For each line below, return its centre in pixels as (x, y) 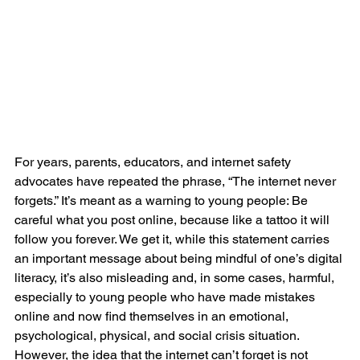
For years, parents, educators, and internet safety (154, 162)
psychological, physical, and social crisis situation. (157, 335)
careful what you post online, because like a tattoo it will (174, 219)
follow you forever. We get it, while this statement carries (174, 239)
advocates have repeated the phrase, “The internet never (177, 181)
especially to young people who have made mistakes (166, 297)
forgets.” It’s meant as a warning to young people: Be (163, 200)
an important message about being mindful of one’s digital (180, 258)
